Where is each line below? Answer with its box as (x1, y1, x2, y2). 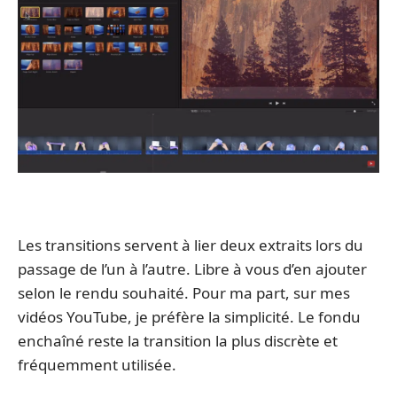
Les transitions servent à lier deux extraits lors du (18, 235, 363, 256)
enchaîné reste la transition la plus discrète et (18, 331, 338, 352)
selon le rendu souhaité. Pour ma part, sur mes (18, 283, 350, 304)
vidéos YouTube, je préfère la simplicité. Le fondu (18, 307, 361, 328)
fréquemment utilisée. (18, 354, 176, 376)
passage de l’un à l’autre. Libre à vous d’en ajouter (18, 259, 367, 280)
